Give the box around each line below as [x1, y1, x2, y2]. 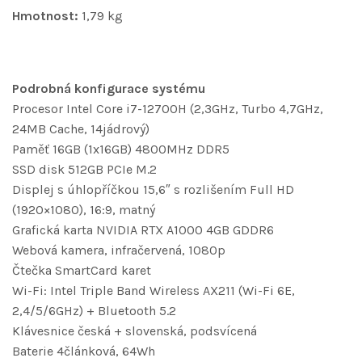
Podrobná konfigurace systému [12, 81, 205, 97]
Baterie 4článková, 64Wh [12, 343, 155, 360]
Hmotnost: [12, 8, 78, 24]
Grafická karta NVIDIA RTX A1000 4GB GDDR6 [12, 222, 274, 238]
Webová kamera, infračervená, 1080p [12, 242, 225, 259]
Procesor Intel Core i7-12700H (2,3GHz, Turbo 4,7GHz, [12, 101, 323, 117]
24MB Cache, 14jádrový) [12, 121, 149, 137]
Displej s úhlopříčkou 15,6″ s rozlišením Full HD [12, 182, 294, 198]
